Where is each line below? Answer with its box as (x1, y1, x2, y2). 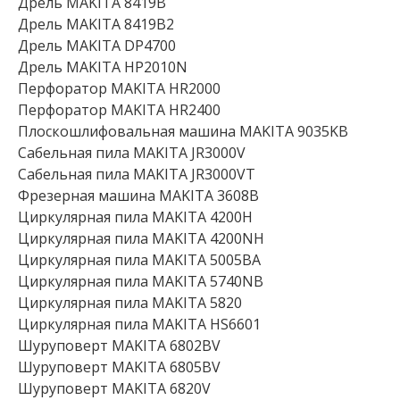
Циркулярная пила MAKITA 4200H (18, 207, 253, 227)
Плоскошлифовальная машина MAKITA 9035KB (18, 121, 348, 141)
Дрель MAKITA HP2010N (18, 57, 187, 77)
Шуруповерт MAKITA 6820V (18, 379, 211, 398)
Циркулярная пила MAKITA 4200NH (18, 229, 264, 248)
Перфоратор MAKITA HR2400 (18, 100, 221, 120)
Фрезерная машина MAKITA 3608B (18, 186, 259, 205)
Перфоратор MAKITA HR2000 (18, 79, 221, 98)
